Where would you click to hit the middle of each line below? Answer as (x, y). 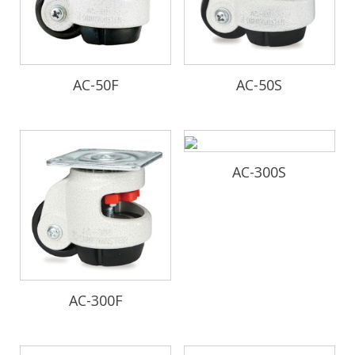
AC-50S (260, 84)
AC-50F (95, 84)
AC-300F (95, 301)
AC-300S (260, 172)
